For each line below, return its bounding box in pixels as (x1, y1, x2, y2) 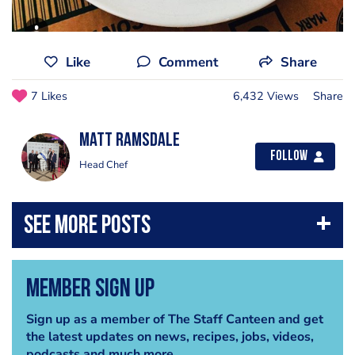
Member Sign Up (25, 277, 155, 303)
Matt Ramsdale (79, 132, 180, 151)
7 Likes (31, 88, 67, 105)
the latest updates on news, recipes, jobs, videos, (25, 328, 314, 346)
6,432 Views (233, 88, 299, 105)
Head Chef (79, 158, 128, 173)
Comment (158, 53, 218, 72)
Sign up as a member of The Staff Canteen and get (25, 311, 323, 329)
